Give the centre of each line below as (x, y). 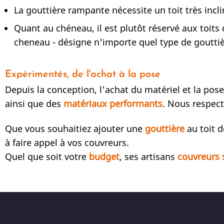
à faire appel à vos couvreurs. (69, 142)
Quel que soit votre (47, 156)
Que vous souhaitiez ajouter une (75, 128)
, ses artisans (148, 156)
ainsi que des (34, 104)
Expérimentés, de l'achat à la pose (83, 75)
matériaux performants (113, 104)
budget (104, 156)
